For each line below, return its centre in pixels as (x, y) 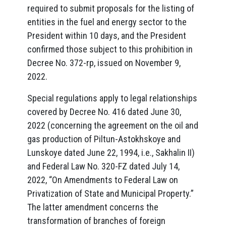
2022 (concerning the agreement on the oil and (113, 125)
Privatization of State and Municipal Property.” (110, 193)
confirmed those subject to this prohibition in (110, 49)
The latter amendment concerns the (93, 207)
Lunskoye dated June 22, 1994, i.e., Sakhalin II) (111, 153)
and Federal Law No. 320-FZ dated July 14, (103, 166)
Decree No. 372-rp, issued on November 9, (104, 63)
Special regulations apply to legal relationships (112, 98)
